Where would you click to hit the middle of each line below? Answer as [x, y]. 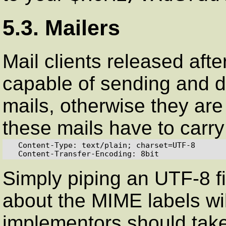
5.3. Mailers [61, 27]
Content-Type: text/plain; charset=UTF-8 [14, 145]
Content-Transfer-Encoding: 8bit [89, 153]
